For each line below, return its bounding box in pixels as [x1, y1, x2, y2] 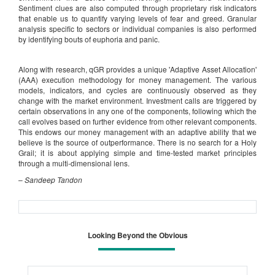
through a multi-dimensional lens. [18, 157, 130, 168]
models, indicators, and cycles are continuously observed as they [18, 84, 257, 95]
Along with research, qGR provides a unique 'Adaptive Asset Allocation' [18, 63, 257, 74]
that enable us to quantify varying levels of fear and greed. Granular [18, 12, 257, 23]
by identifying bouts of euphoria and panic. [18, 33, 160, 44]
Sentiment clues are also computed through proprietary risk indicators [18, 2, 257, 13]
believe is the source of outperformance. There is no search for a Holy [18, 136, 257, 147]
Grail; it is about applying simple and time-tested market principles [18, 147, 257, 158]
